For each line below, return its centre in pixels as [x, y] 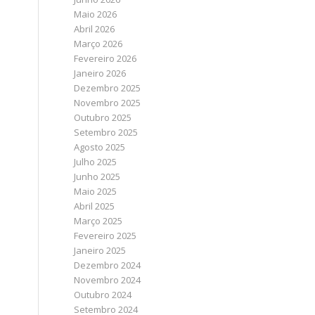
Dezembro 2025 [108, 88]
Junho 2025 [97, 176]
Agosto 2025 [100, 147]
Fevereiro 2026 [105, 58]
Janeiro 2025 [100, 250]
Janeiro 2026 [100, 73]
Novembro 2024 [108, 280]
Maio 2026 [96, 14]
